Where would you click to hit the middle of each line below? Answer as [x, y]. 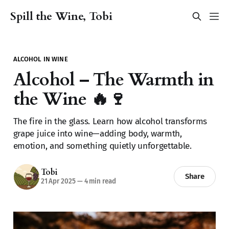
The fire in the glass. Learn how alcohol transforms [110, 121]
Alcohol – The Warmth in [113, 80]
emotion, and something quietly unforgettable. [102, 146]
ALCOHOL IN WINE [40, 59]
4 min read [99, 181]
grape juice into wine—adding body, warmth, [97, 133]
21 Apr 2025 [58, 181]
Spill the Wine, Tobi [61, 16]
